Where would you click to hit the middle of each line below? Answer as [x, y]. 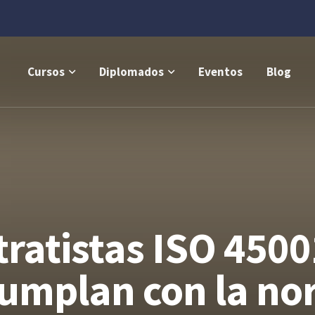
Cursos [46, 72]
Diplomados [131, 72]
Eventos [220, 72]
